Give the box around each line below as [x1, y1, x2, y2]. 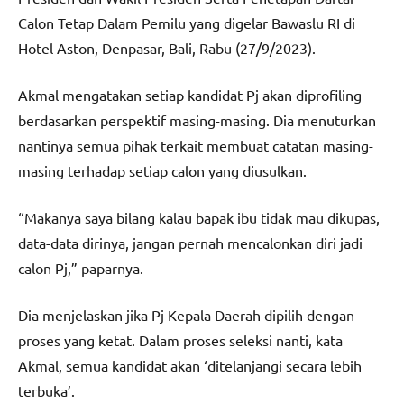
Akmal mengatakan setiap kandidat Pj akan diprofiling [18, 85, 362, 104]
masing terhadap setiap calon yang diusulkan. [18, 161, 307, 179]
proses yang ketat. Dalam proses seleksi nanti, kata [18, 330, 343, 349]
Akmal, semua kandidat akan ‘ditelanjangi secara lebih [18, 355, 362, 374]
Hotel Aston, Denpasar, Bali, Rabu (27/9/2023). [18, 38, 316, 57]
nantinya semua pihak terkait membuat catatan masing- [18, 135, 373, 154]
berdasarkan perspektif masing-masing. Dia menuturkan [18, 110, 376, 129]
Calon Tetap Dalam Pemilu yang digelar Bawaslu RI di [18, 13, 355, 32]
